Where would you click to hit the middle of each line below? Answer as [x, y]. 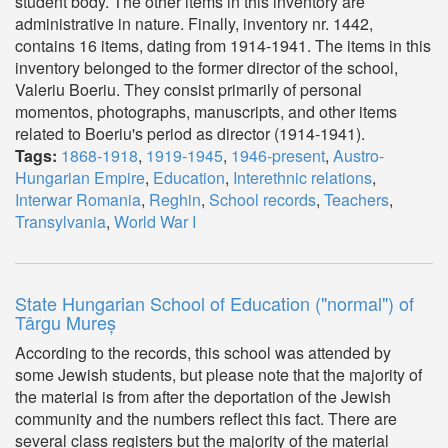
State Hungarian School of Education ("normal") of [214, 303]
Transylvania [60, 221]
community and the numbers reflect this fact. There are [206, 418]
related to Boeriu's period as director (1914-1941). [190, 133]
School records [262, 199]
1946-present [278, 155]
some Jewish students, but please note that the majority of [218, 374]
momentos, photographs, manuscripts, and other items [206, 111]
